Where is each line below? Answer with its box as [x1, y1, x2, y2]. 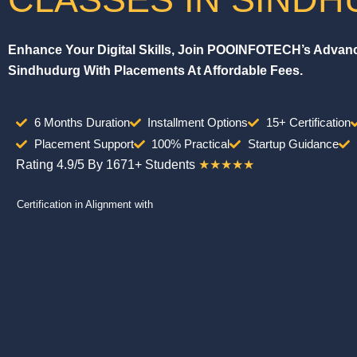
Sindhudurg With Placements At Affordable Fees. [8, 64, 303, 77]
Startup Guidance [247, 137, 339, 151]
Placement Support [33, 137, 134, 151]
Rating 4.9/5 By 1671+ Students [16, 158, 195, 171]
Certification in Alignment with [17, 198, 153, 210]
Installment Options [147, 116, 248, 129]
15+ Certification [265, 116, 351, 129]
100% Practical [151, 137, 229, 151]
